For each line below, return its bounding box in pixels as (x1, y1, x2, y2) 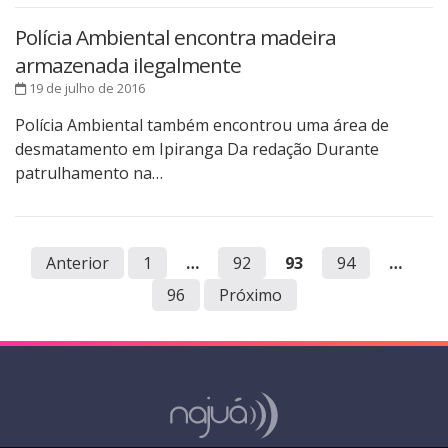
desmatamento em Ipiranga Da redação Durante (15, 138, 379, 161)
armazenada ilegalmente (15, 51, 241, 80)
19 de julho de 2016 (26, 79, 145, 98)
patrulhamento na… (15, 162, 163, 185)
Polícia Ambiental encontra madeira (15, 23, 336, 52)
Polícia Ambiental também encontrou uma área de (15, 114, 389, 137)
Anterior (46, 252, 109, 275)
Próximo (218, 284, 282, 307)
